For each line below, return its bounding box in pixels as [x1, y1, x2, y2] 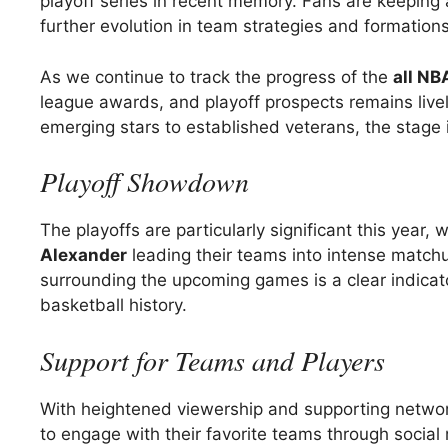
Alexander [40, 245, 127, 266]
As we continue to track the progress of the [40, 66, 393, 87]
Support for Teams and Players [40, 340, 385, 379]
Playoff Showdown [40, 162, 249, 201]
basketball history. [40, 295, 187, 316]
